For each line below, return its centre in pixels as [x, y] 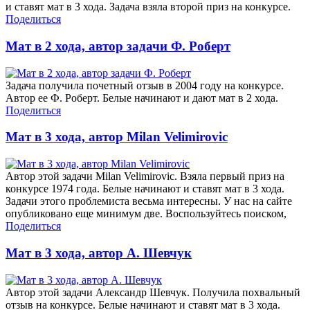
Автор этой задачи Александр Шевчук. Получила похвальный [153, 292]
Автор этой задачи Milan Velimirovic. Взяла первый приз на [145, 176]
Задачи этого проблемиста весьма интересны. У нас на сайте [149, 201]
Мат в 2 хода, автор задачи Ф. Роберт [118, 46]
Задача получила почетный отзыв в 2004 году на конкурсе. [145, 85]
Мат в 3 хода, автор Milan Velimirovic [117, 137]
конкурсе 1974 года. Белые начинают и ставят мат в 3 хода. [145, 189]
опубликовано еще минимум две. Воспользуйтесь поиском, [146, 214]
